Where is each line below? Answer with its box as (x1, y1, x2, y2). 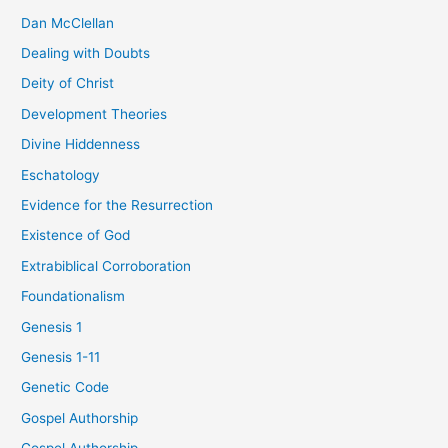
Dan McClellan (21, 14, 115, 31)
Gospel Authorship (21, 409, 139, 426)
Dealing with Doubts (21, 44, 151, 61)
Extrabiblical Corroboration (21, 257, 192, 274)
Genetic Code (21, 379, 110, 396)
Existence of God (21, 227, 131, 244)
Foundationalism (21, 288, 126, 305)
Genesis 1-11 (21, 348, 101, 365)
